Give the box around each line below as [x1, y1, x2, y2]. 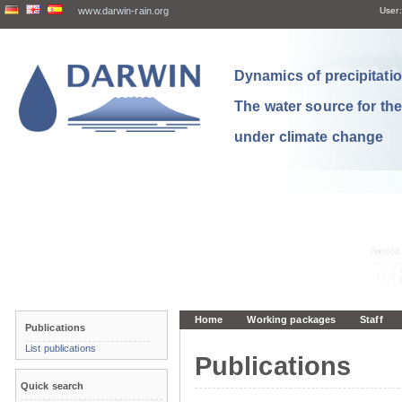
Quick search [21, 380, 84, 392]
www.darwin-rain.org [78, 5, 170, 16]
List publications [25, 343, 96, 354]
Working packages [247, 314, 336, 326]
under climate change [234, 129, 384, 144]
